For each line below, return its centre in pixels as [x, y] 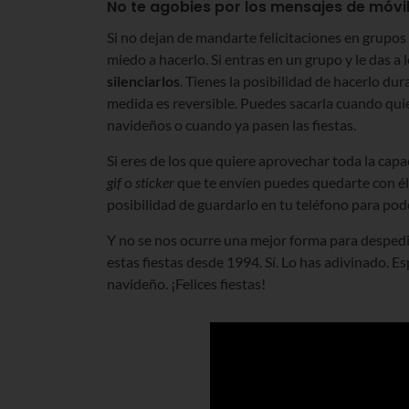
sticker [155, 182]
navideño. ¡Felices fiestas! [186, 283]
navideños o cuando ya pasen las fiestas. [231, 124]
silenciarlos [143, 80]
